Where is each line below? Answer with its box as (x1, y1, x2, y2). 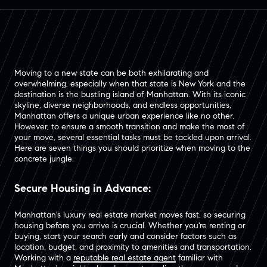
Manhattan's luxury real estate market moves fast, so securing (14, 209, 246, 220)
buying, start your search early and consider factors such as (14, 231, 237, 241)
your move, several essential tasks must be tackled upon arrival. (14, 132, 252, 142)
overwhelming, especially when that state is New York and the (14, 79, 246, 89)
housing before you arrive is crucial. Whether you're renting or (14, 220, 246, 231)
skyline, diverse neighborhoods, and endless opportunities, (14, 100, 231, 110)
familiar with (176, 252, 223, 263)
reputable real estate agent (73, 252, 176, 263)
